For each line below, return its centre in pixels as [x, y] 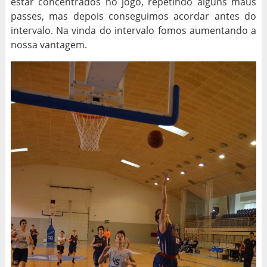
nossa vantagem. [49, 45]
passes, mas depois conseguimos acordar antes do [133, 16]
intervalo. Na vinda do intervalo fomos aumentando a [133, 31]
